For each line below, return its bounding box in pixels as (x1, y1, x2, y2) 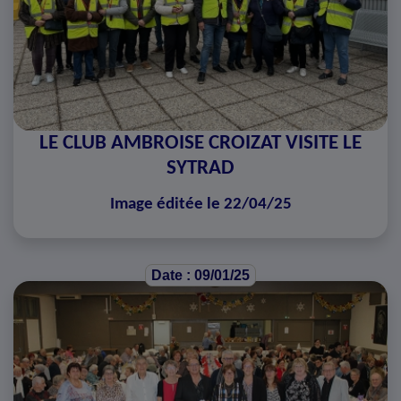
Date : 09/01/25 (151, 267, 250, 283)
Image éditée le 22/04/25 (109, 194, 292, 213)
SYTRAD (166, 157, 235, 179)
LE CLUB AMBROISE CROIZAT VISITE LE (39, 132, 362, 154)
